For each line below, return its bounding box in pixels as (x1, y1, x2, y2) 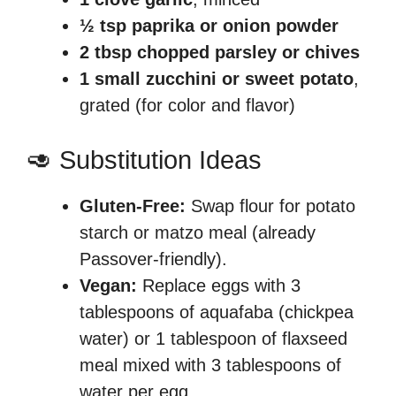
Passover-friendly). (80, 248, 227, 269)
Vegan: (80, 275, 137, 295)
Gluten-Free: (80, 195, 186, 216)
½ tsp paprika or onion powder (80, 15, 339, 35)
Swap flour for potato (186, 195, 355, 216)
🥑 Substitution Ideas (27, 145, 262, 174)
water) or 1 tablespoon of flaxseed (80, 328, 347, 348)
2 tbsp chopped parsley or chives (80, 42, 360, 62)
